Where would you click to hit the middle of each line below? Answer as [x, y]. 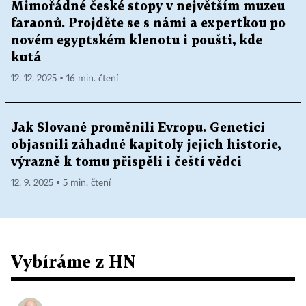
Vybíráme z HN [73, 261]
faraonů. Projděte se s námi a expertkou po [148, 23]
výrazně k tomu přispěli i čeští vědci [126, 162]
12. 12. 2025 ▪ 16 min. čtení [65, 78]
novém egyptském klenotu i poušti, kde [137, 40]
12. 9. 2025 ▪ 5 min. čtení [61, 183]
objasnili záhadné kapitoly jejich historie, [146, 145]
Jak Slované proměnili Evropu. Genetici [138, 128]
